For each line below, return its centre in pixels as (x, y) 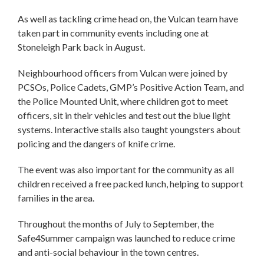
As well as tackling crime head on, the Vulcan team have (128, 18)
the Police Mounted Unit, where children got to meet (123, 101)
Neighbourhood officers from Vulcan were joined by (123, 72)
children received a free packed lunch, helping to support (131, 183)
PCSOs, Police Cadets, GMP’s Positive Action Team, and (131, 87)
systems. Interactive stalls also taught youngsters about (129, 129)
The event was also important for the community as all (126, 169)
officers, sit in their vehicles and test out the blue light (124, 115)
